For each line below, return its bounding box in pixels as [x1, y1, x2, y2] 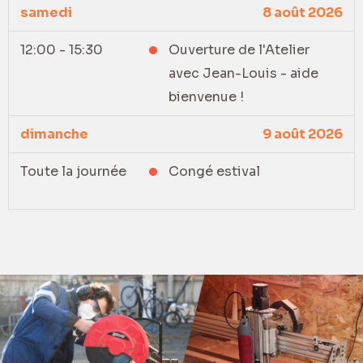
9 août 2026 [263, 125, 343, 143]
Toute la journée [20, 162, 126, 180]
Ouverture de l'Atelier [169, 41, 310, 58]
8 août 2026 [263, 3, 343, 21]
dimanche [20, 125, 88, 143]
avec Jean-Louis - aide [169, 64, 318, 82]
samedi [20, 3, 72, 21]
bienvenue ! [169, 88, 244, 105]
